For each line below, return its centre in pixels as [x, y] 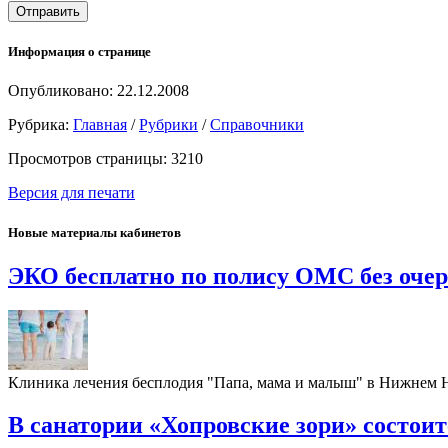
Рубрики [168, 125]
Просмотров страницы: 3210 [105, 159]
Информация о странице [79, 52]
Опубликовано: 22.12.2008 [98, 91]
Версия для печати [71, 193]
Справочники [257, 125]
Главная [100, 125]
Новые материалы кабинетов [94, 232]
